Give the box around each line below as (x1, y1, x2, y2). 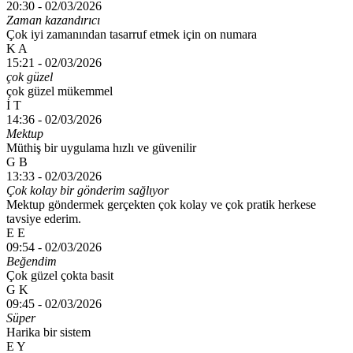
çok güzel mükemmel (6, 84, 113, 98)
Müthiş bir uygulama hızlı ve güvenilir (6, 140, 196, 154)
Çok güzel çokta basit (6, 268, 113, 282)
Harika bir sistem (6, 325, 91, 339)
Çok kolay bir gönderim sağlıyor (6, 183, 169, 197)
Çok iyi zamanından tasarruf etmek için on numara (6, 27, 257, 41)
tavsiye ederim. (6, 211, 81, 225)
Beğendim (6, 254, 57, 268)
